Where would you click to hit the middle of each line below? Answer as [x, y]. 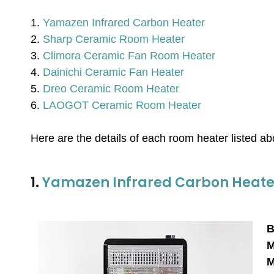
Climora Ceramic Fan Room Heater [129, 56]
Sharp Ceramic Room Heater [114, 39]
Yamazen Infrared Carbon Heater [124, 23]
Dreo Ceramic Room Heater [111, 89]
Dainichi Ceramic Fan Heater [113, 72]
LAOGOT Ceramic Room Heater [122, 106]
